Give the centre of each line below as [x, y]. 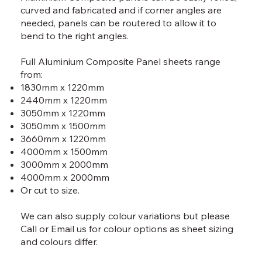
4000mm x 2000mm [65, 177]
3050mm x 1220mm [63, 113]
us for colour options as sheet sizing [154, 229]
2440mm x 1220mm [64, 100]
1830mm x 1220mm [63, 87]
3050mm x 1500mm [63, 126]
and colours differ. [61, 242]
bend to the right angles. [75, 36]
